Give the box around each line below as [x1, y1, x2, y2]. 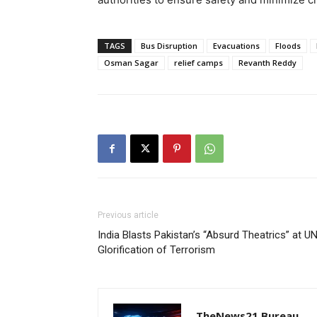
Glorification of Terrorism [98, 243, 215, 256]
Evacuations [213, 40, 260, 51]
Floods [275, 40, 301, 51]
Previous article [98, 210, 158, 220]
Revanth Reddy [238, 57, 296, 68]
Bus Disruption [141, 40, 197, 51]
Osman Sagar [104, 57, 158, 68]
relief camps [174, 57, 223, 68]
